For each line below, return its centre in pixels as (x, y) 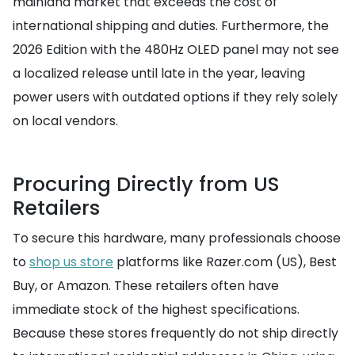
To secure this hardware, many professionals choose (177, 239)
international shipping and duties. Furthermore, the (171, 26)
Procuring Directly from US (146, 185)
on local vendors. (65, 121)
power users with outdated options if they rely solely (175, 97)
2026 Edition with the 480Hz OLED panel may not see (176, 50)
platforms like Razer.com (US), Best (225, 262)
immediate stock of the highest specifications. (156, 310)
